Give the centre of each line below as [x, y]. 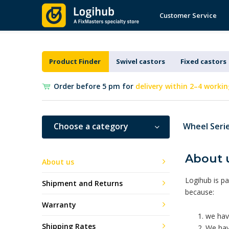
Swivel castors [140, 61]
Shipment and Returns [82, 183]
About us [58, 162]
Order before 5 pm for [95, 86]
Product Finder [75, 61]
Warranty [59, 204]
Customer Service [188, 15]
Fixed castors [203, 61]
